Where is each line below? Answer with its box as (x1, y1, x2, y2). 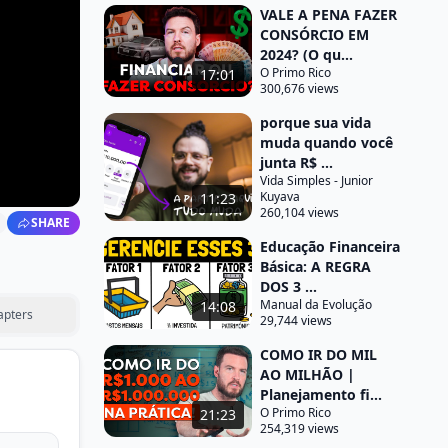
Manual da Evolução (260, 296, 372, 313)
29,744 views (260, 312, 332, 329)
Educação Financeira (260, 237, 400, 256)
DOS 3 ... (260, 277, 317, 296)
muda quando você (260, 133, 393, 152)
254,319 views (260, 420, 339, 437)
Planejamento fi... (260, 385, 382, 404)
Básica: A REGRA (260, 257, 371, 276)
